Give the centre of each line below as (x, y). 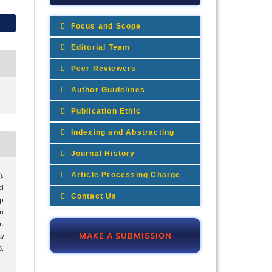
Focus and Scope (105, 26)
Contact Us (93, 196)
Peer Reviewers (102, 68)
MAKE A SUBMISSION (125, 235)
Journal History (102, 153)
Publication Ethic (105, 111)
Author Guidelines (107, 90)
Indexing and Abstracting (121, 132)
